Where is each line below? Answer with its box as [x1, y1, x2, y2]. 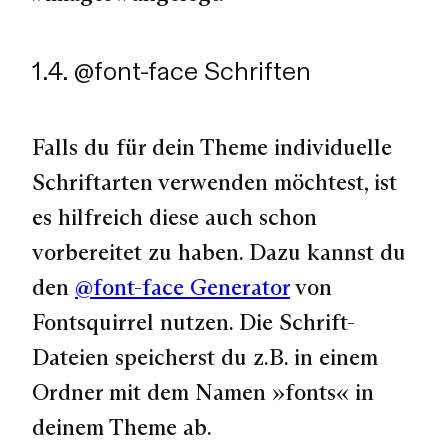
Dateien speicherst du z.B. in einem [32, 343, 378, 372]
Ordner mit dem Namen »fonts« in [32, 378, 374, 407]
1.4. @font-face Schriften [32, 54, 311, 87]
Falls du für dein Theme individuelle [32, 133, 392, 162]
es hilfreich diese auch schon [32, 203, 317, 232]
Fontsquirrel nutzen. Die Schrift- [32, 308, 355, 337]
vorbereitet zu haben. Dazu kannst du [32, 238, 406, 267]
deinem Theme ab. [32, 413, 212, 442]
